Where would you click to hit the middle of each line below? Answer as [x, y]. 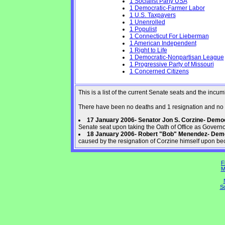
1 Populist [143, 29]
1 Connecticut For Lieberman [169, 36]
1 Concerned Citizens [159, 71]
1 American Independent [163, 43]
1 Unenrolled [147, 22]
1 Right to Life [148, 50]
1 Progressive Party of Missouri [172, 64]
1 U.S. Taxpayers [152, 15]
